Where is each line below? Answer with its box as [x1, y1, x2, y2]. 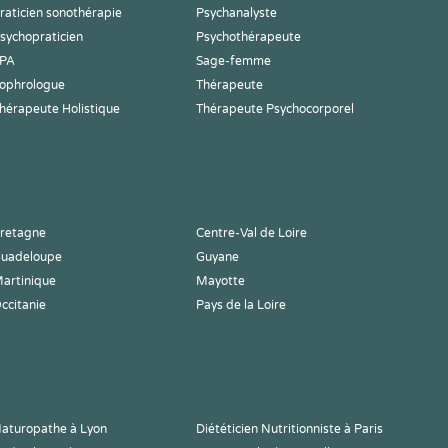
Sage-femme [196, 54, 271, 68]
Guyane [196, 250, 239, 264]
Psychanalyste [196, 6, 277, 20]
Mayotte [196, 274, 245, 288]
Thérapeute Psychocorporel [196, 102, 354, 116]
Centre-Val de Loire [196, 226, 307, 240]
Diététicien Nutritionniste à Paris [196, 422, 383, 436]
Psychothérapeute [196, 30, 301, 44]
